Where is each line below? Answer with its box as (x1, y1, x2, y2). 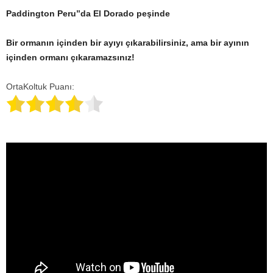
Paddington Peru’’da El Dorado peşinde (6, 9, 170, 18)
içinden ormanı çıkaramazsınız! (6, 52, 135, 62)
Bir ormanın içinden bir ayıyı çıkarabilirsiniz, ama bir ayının (6, 38, 249, 48)
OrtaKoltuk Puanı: (6, 82, 74, 91)
